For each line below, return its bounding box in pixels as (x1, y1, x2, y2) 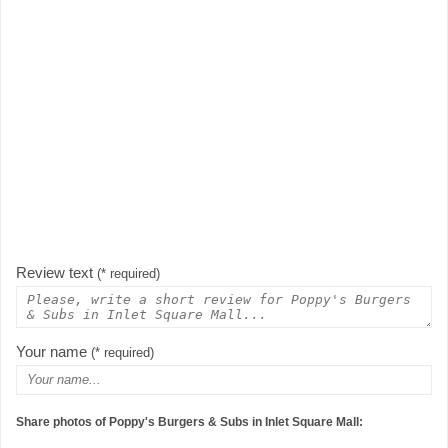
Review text (16, 263, 97, 281)
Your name (16, 342, 91, 360)
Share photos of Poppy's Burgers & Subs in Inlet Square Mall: (16, 415, 363, 430)
